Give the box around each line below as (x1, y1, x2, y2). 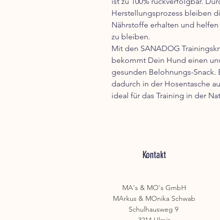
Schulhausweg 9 (128, 205, 180, 214)
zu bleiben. (111, 32, 150, 41)
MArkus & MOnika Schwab (113, 194, 195, 203)
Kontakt (142, 149, 166, 161)
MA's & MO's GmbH (122, 183, 186, 192)
